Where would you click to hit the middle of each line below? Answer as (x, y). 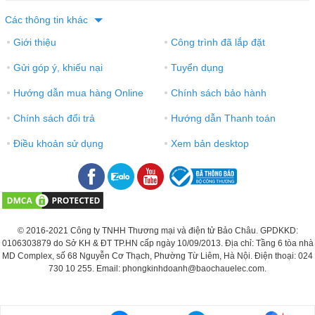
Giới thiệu (34, 42)
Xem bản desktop (209, 143)
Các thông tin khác (48, 20)
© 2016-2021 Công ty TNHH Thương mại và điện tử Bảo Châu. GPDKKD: (157, 230)
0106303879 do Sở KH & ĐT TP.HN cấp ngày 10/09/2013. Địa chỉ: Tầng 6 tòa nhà (157, 243)
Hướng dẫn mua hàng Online (77, 92)
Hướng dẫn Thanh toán (222, 118)
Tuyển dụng (196, 67)
